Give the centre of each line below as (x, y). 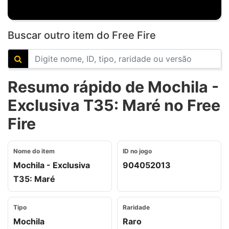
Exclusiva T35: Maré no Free (114, 105)
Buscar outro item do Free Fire (82, 35)
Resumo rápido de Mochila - (113, 87)
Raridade (136, 207)
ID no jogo (137, 151)
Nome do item (34, 151)
